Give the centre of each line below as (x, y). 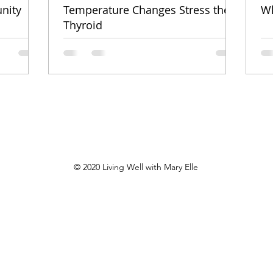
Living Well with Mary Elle (149, 167)
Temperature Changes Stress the (147, 10)
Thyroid (83, 25)
